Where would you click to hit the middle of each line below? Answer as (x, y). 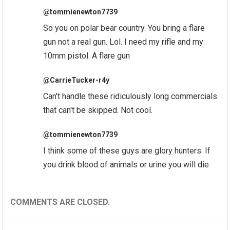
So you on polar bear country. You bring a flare (124, 28)
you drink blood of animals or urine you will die (126, 165)
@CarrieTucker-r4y (76, 80)
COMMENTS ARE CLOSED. (60, 202)
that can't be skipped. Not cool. (98, 110)
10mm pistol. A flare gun (87, 56)
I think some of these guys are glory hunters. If (127, 151)
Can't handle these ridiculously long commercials (130, 97)
